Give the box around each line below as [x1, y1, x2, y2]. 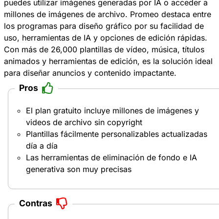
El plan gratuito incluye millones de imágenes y [26, 105, 199, 115]
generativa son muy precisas [26, 164, 131, 174]
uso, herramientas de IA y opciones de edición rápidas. [4, 32, 207, 43]
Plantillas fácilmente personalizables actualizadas [26, 129, 207, 139]
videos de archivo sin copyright [26, 117, 142, 127]
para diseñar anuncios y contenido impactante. [4, 67, 176, 78]
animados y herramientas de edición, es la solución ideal [4, 56, 213, 66]
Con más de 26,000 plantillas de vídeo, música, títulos [4, 44, 204, 54]
